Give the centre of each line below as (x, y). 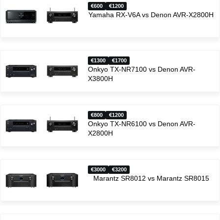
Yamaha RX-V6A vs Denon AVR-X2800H (151, 15)
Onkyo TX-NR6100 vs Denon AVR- (141, 124)
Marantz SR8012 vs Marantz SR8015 (151, 178)
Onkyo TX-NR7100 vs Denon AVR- (141, 69)
